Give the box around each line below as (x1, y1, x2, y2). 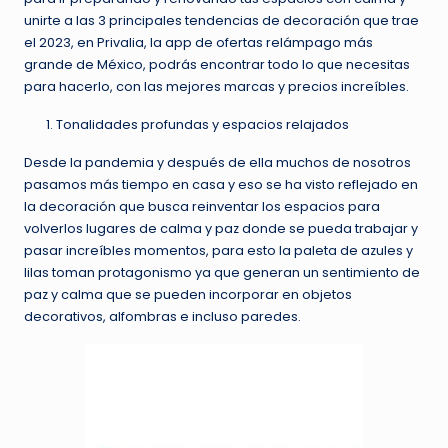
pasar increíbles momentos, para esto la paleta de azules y (24, 242, 416, 260)
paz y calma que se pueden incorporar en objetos (24, 286, 352, 304)
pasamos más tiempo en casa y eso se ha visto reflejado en (24, 176, 418, 194)
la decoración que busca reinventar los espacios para (24, 198, 380, 216)
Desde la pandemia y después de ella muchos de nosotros (24, 154, 411, 172)
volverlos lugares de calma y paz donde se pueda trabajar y (24, 220, 418, 238)
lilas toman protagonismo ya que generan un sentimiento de (24, 264, 420, 282)
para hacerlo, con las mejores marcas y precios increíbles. (24, 78, 409, 96)
